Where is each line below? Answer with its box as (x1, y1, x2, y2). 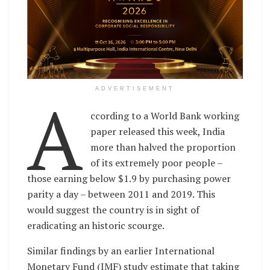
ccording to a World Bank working (90, 109, 240, 123)
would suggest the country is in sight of (27, 203, 199, 217)
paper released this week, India (90, 125, 225, 139)
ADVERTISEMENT (95, 86, 175, 92)
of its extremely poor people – (90, 156, 223, 170)
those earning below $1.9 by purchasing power (27, 172, 231, 186)
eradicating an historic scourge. (27, 219, 165, 233)
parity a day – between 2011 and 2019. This (27, 187, 215, 201)
